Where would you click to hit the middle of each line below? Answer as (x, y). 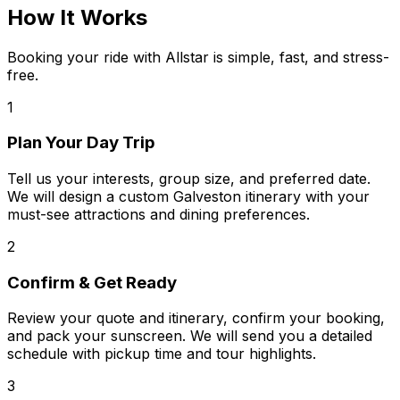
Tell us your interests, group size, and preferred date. (189, 178)
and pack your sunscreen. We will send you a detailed (190, 336)
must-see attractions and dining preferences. (158, 214)
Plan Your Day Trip (81, 143)
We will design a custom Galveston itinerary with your (188, 196)
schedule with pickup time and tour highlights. (162, 354)
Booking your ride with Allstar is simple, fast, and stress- (198, 57)
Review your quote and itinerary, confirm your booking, (196, 318)
